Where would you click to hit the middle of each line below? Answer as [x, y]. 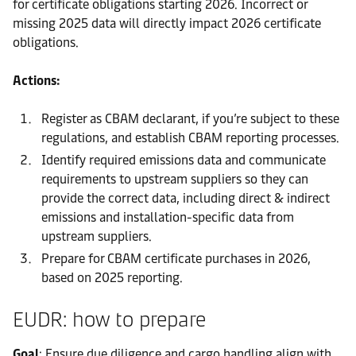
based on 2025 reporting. [112, 277]
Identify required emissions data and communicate [184, 160]
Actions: [36, 80]
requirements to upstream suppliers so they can [175, 179]
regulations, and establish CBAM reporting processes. [190, 137]
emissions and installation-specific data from [168, 217]
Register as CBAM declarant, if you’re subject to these [190, 118]
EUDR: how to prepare [109, 319]
